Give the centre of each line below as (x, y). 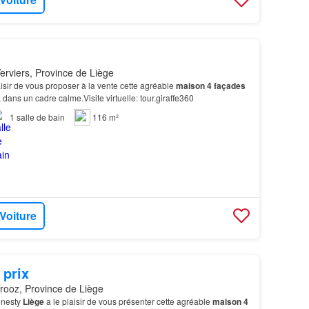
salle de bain (40, 117)
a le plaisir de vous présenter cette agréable (128, 301)
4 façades (226, 85)
